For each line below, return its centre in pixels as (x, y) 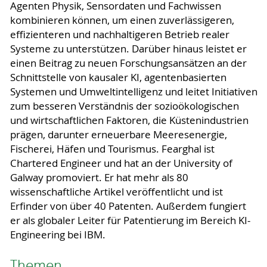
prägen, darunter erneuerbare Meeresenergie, (118, 135)
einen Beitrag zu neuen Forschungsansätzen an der (128, 63)
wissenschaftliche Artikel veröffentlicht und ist (116, 192)
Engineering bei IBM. (58, 235)
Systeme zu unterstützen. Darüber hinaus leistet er (128, 49)
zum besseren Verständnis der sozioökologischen (124, 106)
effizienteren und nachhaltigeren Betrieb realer (119, 35)
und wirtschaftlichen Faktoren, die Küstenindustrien (129, 121)
